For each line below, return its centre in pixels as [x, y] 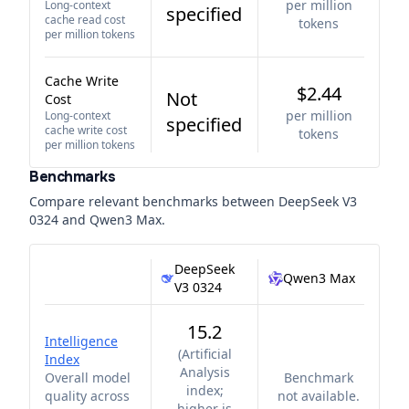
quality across [87, 396]
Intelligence [81, 341]
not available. [319, 396]
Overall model [88, 378]
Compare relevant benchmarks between [154, 201]
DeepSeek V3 [318, 201]
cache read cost [85, 20]
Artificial [206, 354]
